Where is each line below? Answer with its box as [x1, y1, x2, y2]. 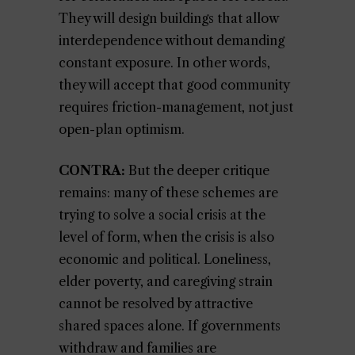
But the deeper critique [125, 162, 269, 178]
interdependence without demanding [59, 32, 284, 48]
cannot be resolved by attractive [59, 296, 253, 311]
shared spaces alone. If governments [59, 318, 281, 334]
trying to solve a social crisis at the [59, 207, 265, 223]
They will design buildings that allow [59, 10, 279, 26]
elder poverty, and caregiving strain [59, 273, 273, 289]
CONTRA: [59, 162, 125, 178]
